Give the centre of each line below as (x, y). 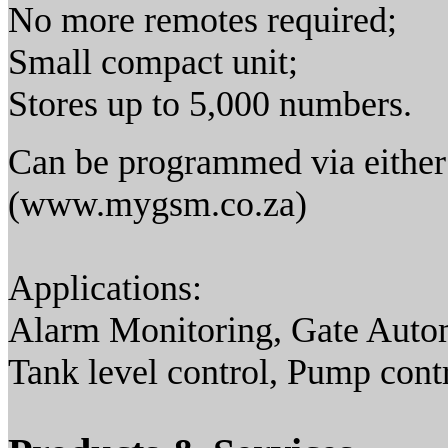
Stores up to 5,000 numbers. (210, 104)
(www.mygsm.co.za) (157, 204)
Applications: (105, 288)
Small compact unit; (153, 62)
